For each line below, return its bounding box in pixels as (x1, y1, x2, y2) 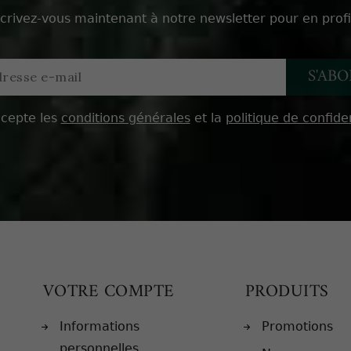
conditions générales (60, 110, 190, 125)
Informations (59, 318, 139, 334)
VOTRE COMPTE (42, 276, 175, 307)
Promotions (261, 318, 333, 334)
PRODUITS (244, 276, 329, 307)
